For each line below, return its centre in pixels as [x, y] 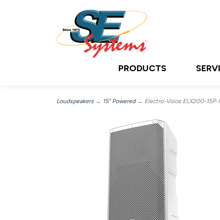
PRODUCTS [142, 68]
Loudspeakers [75, 101]
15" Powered [119, 101]
